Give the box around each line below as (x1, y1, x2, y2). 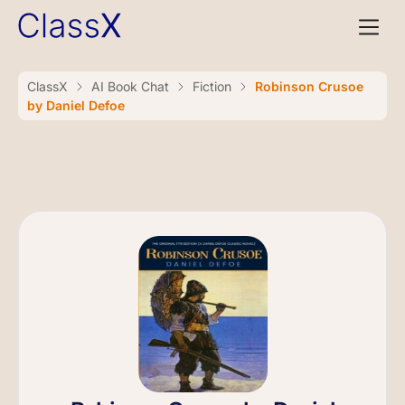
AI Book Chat (91, 79, 169, 94)
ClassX (27, 79, 68, 94)
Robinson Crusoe (255, 79, 363, 94)
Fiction (193, 79, 231, 94)
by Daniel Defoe (27, 98, 125, 113)
